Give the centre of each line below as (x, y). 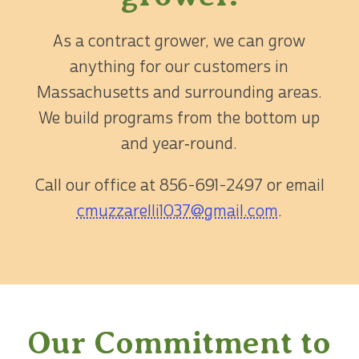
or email (293, 185)
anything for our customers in (179, 67)
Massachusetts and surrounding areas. (179, 92)
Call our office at (97, 185)
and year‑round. (179, 143)
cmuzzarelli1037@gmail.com (177, 211)
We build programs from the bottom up (179, 118)
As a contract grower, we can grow (179, 41)
